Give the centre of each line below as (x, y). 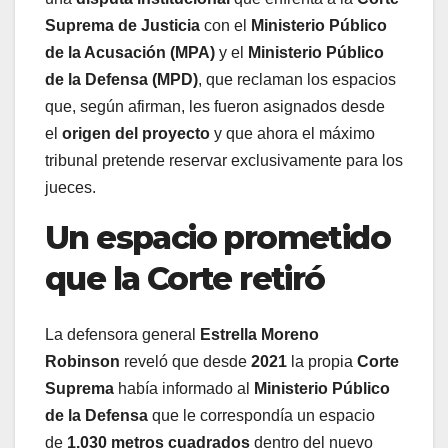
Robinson (82, 362)
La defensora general (122, 335)
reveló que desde (185, 362)
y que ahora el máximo (292, 133)
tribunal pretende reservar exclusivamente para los (224, 160)
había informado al (184, 389)
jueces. (70, 187)
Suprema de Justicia (122, 25)
